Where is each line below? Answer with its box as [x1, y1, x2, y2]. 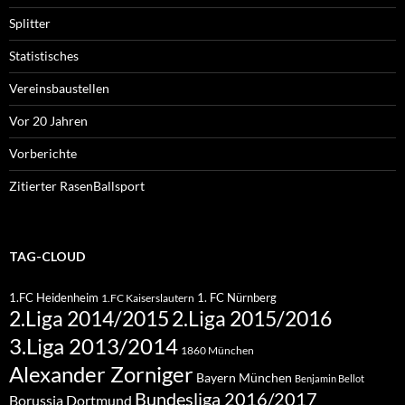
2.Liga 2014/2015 [9, 306, 169, 332]
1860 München [181, 344, 254, 357]
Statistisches [9, 48, 79, 64]
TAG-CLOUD [9, 249, 86, 265]
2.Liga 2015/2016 [172, 306, 332, 332]
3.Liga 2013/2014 [9, 333, 178, 360]
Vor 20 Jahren [9, 113, 88, 129]
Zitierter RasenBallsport [9, 178, 145, 194]
